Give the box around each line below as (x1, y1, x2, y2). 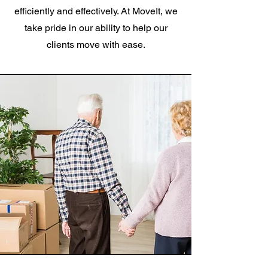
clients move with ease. (46, 39, 145, 50)
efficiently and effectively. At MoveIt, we (14, 5, 178, 17)
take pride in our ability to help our (24, 22, 167, 33)
